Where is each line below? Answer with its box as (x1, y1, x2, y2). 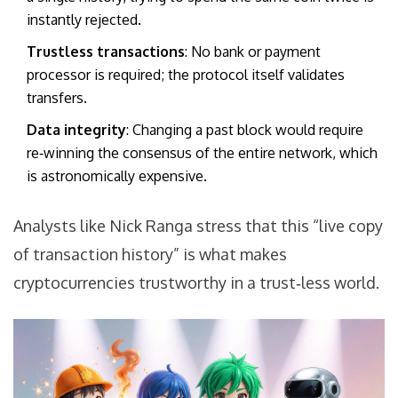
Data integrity (27, 121, 126, 139)
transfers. (27, 89, 87, 107)
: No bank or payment (185, 43, 321, 61)
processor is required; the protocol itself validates (27, 66, 345, 84)
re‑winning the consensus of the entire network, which (27, 144, 378, 163)
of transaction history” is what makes (13, 244, 287, 265)
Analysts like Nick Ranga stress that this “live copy (13, 216, 383, 236)
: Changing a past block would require (126, 121, 363, 139)
